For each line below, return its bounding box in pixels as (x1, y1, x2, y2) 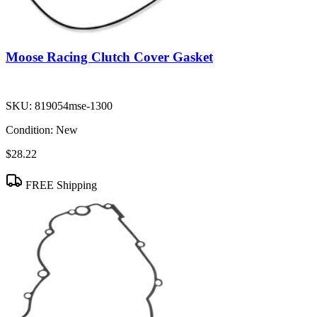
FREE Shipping (23, 179, 97, 192)
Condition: (6, 124, 53, 137)
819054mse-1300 (35, 100, 113, 113)
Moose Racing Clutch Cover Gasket (6, 50, 213, 65)
